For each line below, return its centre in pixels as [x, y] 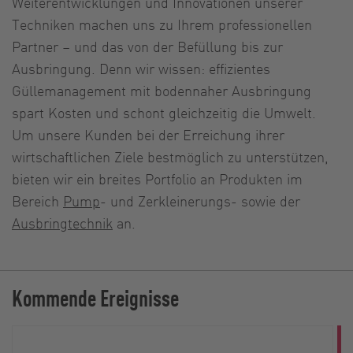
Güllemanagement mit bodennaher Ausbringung [162, 90]
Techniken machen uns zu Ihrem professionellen [162, 24]
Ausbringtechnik [62, 222]
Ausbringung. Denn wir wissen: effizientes [141, 68]
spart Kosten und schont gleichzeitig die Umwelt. [164, 112]
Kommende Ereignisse [95, 297]
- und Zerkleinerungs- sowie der [200, 200]
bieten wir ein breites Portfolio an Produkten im [157, 178]
